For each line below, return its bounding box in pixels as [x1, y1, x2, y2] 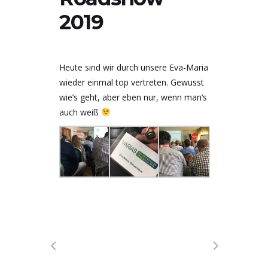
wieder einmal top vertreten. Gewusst [59, 77, 204, 88]
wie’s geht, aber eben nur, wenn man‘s [59, 92, 207, 103]
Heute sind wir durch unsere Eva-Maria [59, 62, 208, 73]
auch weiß [59, 106, 101, 118]
